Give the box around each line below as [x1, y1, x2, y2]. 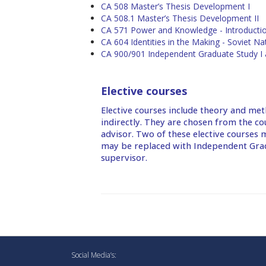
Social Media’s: [71, 250, 116, 261]
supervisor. [101, 152, 147, 164]
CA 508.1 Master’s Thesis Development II [101, 12, 259, 24]
